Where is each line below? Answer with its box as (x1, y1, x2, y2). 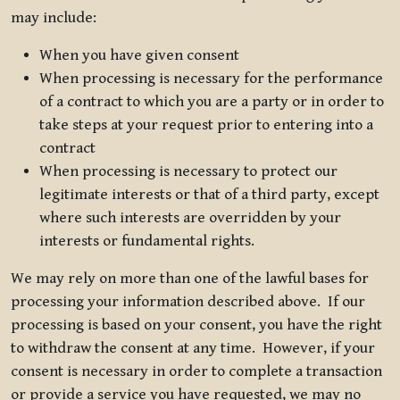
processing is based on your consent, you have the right (11, 315, 382, 334)
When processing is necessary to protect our (39, 162, 337, 180)
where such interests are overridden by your (39, 208, 341, 227)
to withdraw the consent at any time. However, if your (11, 338, 375, 357)
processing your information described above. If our (11, 292, 365, 311)
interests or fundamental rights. (39, 231, 254, 250)
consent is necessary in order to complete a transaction (11, 362, 382, 380)
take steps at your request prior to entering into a (39, 115, 373, 134)
